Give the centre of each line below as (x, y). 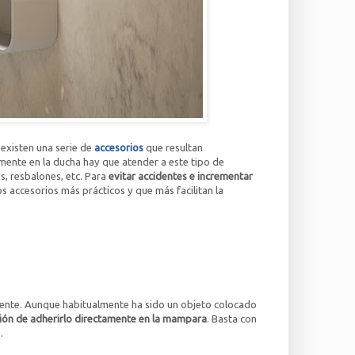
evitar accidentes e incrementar (180, 176)
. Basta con (231, 319)
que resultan (174, 148)
